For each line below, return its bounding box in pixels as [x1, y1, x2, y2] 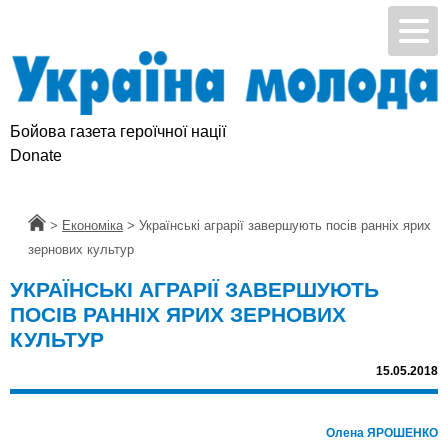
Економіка [62, 218, 123, 234]
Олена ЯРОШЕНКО [326, 426, 438, 441]
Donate [10, 147, 62, 165]
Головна [28, 218, 77, 234]
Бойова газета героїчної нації [10, 123, 226, 141]
